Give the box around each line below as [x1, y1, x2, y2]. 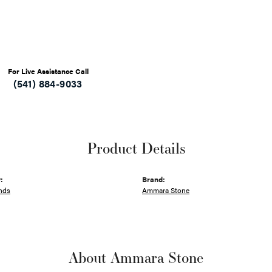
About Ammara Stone [69, 247, 203, 268]
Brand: [142, 174, 165, 185]
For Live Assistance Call [7, 66, 89, 77]
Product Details [87, 138, 185, 159]
